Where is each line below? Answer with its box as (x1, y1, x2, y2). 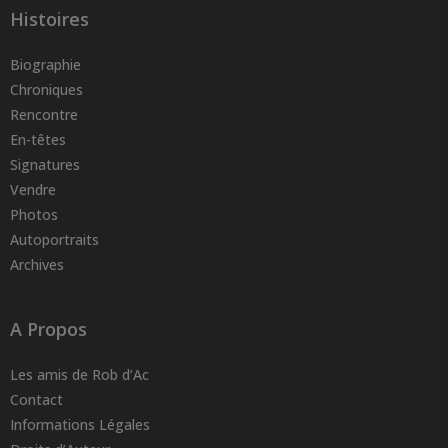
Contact (10, 390, 63, 410)
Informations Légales (10, 415, 150, 435)
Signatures (10, 155, 80, 175)
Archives (10, 255, 64, 275)
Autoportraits (10, 230, 99, 250)
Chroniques (10, 80, 83, 100)
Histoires (10, 7, 89, 32)
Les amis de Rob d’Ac (10, 365, 149, 385)
